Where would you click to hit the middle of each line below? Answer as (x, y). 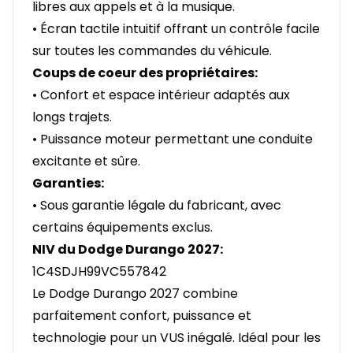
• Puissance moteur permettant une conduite (173, 139)
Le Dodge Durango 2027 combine (135, 294)
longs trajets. (72, 117)
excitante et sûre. (86, 162)
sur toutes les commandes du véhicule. (152, 51)
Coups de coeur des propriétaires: (145, 73)
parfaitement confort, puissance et (142, 316)
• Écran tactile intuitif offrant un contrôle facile (176, 29)
